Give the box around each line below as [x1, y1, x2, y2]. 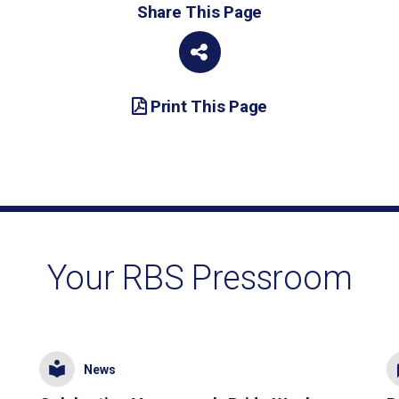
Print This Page [150, 96, 267, 118]
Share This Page [136, 2, 263, 23]
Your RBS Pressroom [46, 257, 353, 297]
